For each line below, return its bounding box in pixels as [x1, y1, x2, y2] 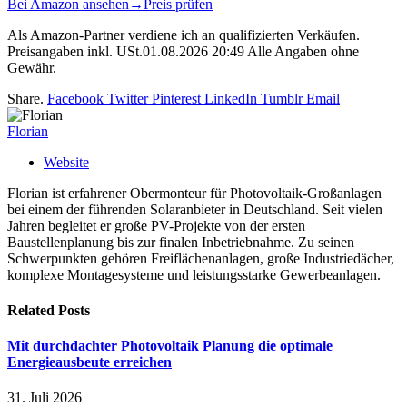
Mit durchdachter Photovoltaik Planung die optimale [7, 338, 333, 354]
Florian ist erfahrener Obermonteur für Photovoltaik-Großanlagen [7, 184, 382, 201]
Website [44, 154, 89, 170]
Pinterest [152, 90, 201, 106]
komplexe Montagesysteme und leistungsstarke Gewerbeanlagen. [7, 266, 381, 283]
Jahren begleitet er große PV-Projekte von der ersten [7, 217, 305, 233]
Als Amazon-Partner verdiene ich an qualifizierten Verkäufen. [7, 26, 360, 43]
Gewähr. [7, 59, 56, 75]
